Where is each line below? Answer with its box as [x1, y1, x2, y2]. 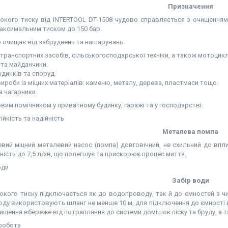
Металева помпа [162, 128, 218, 135]
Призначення [167, 3, 213, 10]
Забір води [172, 177, 209, 184]
